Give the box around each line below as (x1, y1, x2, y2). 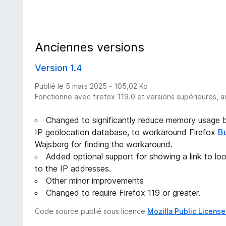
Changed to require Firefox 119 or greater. (46, 188, 201, 198)
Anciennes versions (35, 40, 145, 55)
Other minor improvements (46, 176, 144, 186)
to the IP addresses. (35, 163, 111, 174)
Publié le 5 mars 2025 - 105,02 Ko (35, 82, 148, 91)
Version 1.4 (35, 63, 82, 74)
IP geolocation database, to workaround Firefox (35, 127, 218, 138)
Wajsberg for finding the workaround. (35, 139, 173, 150)
